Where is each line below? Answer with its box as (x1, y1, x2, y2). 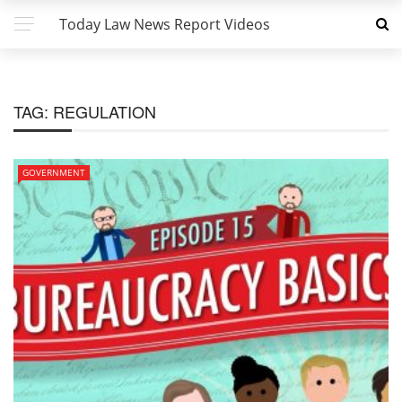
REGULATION (53, 100, 156, 123)
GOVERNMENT (22, 166, 85, 179)
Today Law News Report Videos (59, 14, 270, 34)
